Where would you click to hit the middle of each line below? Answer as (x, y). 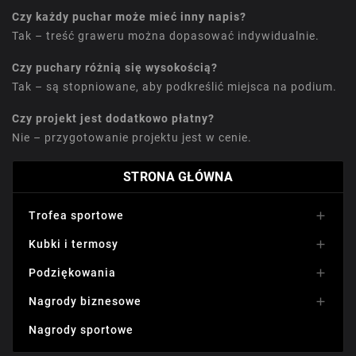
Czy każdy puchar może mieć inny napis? (129, 17)
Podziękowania (72, 273)
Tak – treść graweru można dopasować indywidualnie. (166, 36)
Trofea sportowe (76, 216)
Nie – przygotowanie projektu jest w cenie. (132, 138)
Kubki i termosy (74, 244)
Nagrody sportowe (81, 330)
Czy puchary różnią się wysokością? (115, 68)
